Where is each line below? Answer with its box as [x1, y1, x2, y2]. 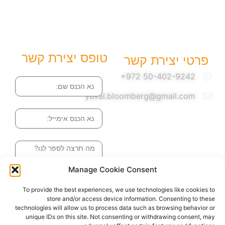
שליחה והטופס [38, 182, 87, 190]
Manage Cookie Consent [68, 165, 157, 174]
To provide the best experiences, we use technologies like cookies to [23, 186, 215, 193]
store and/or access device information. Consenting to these [47, 195, 215, 202]
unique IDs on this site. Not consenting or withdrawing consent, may [26, 213, 215, 220]
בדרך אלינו [44, 190, 81, 198]
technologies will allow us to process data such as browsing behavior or [15, 204, 215, 211]
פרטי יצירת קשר [124, 53, 208, 67]
